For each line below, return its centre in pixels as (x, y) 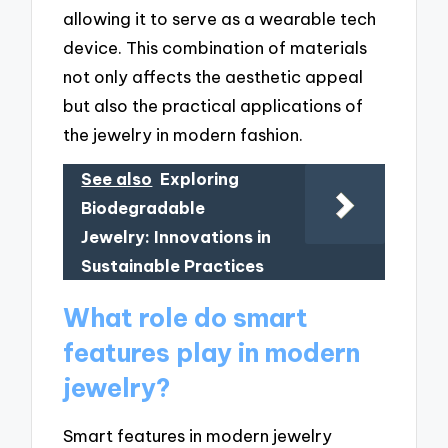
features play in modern (212, 352)
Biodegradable (143, 208)
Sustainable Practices (173, 266)
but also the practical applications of (213, 105)
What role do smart (186, 317)
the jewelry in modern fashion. (183, 134)
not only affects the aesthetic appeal (213, 76)
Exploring (200, 179)
